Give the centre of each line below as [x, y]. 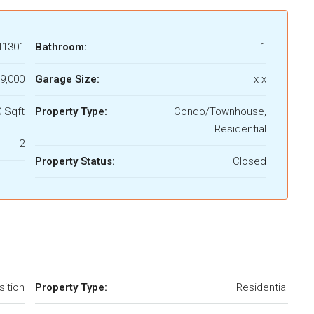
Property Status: [75, 161]
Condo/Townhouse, [220, 111]
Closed [250, 161]
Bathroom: [61, 47]
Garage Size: [67, 79]
